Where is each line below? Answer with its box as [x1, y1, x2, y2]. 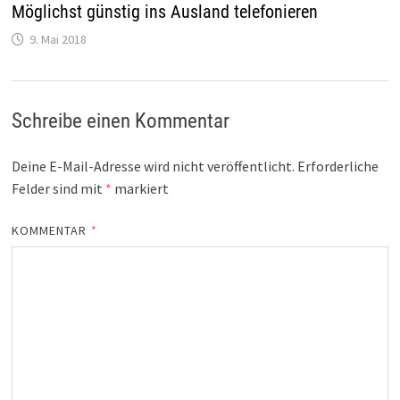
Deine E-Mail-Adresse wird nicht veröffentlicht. [11, 157, 295, 176]
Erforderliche [296, 157, 379, 176]
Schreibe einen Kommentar [11, 109, 229, 134]
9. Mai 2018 [29, 31, 87, 48]
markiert [111, 179, 169, 198]
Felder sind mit [11, 179, 105, 198]
